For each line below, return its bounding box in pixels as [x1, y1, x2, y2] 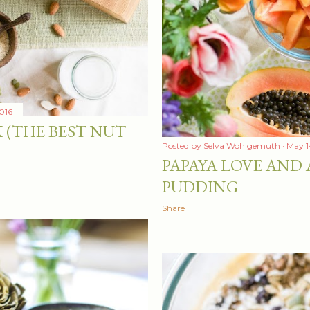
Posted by [162, 140, 203, 151]
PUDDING [162, 175, 238, 197]
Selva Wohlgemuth [203, 140, 280, 151]
